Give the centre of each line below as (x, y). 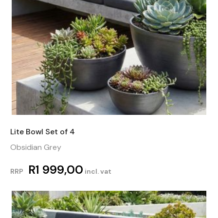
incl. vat (97, 171)
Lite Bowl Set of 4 (42, 131)
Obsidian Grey (36, 147)
